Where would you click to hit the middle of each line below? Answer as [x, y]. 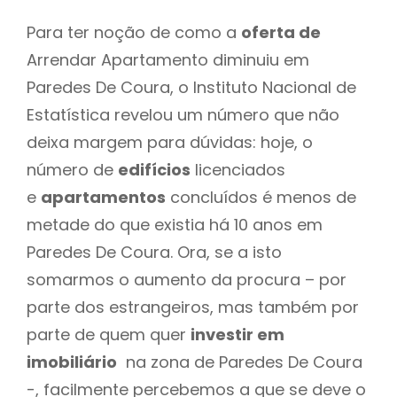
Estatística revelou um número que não [183, 114]
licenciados [238, 169]
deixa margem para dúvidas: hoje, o [170, 142]
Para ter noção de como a [134, 32]
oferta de [281, 32]
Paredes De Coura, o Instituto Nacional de [191, 87]
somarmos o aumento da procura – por [187, 279]
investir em [237, 334]
